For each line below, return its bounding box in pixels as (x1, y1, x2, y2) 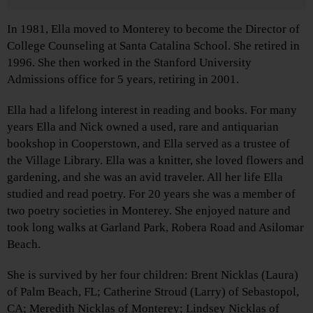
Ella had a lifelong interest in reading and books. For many (7, 103, 297, 117)
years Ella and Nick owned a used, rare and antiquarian (7, 120, 279, 134)
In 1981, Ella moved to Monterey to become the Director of (7, 22, 300, 36)
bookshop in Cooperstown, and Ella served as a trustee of (7, 137, 290, 151)
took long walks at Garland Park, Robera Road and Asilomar (7, 221, 304, 235)
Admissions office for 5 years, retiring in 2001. (7, 73, 239, 87)
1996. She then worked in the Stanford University (7, 56, 252, 70)
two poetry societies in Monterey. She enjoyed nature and (7, 204, 291, 218)
